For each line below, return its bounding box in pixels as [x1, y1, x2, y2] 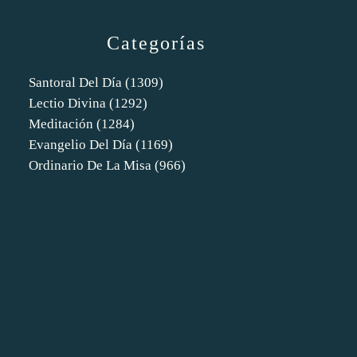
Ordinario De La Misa [29, 158, 151, 173]
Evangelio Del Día [29, 137, 132, 152]
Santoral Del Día [29, 75, 122, 90]
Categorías [107, 33, 206, 53]
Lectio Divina [29, 96, 106, 111]
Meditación [29, 116, 93, 131]
